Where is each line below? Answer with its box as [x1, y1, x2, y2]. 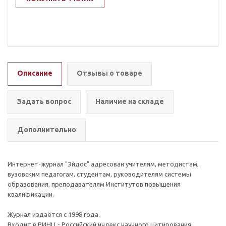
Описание [17, 69, 52, 77]
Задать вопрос [17, 97, 71, 105]
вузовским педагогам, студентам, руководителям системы [8, 171, 191, 178]
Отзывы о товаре [77, 69, 142, 77]
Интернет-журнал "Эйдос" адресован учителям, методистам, [8, 160, 199, 167]
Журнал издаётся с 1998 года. [8, 211, 101, 218]
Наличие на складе [95, 97, 164, 105]
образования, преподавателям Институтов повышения [8, 181, 181, 188]
